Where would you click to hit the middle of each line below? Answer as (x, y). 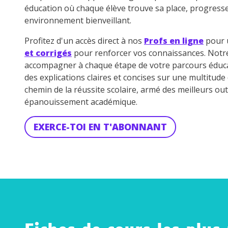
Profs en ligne (174, 40)
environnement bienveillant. (78, 20)
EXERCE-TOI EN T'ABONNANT (100, 126)
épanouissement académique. (81, 102)
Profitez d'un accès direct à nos (84, 40)
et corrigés (48, 53)
